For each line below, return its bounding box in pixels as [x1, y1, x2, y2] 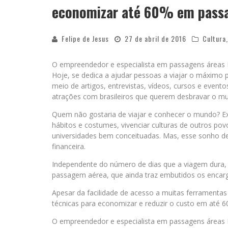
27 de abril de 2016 [125, 33, 186, 44]
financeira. [52, 141, 85, 151]
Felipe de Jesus [62, 33, 109, 44]
